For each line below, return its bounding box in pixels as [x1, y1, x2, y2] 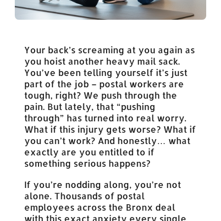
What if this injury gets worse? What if [24, 123, 196, 135]
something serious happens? [24, 157, 151, 169]
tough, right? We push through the [24, 89, 178, 101]
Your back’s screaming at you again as [24, 43, 195, 55]
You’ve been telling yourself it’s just [24, 66, 188, 78]
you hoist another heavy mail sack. [24, 55, 181, 67]
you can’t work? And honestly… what [24, 134, 191, 146]
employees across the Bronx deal [24, 201, 176, 213]
